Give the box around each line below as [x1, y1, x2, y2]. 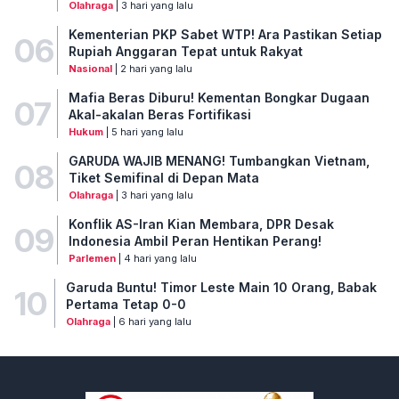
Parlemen [68, 252, 116, 265]
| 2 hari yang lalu [111, 62, 192, 76]
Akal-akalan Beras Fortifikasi [68, 107, 251, 123]
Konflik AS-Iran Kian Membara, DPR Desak [68, 216, 334, 232]
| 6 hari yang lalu [110, 315, 191, 329]
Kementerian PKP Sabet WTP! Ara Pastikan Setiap [68, 27, 382, 43]
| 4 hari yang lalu [115, 252, 197, 265]
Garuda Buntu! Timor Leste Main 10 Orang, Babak [65, 280, 377, 296]
